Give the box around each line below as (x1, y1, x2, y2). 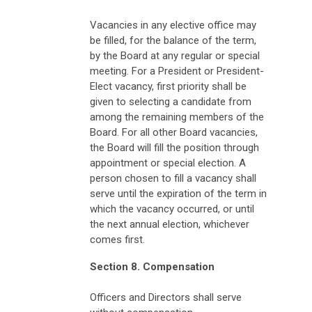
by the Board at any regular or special (90, 49, 260, 62)
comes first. (90, 233, 145, 246)
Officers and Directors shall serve (90, 290, 242, 304)
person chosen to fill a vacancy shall (90, 171, 256, 185)
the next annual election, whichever (90, 217, 249, 231)
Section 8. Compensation (90, 260, 214, 273)
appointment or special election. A (90, 156, 246, 169)
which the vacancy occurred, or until (90, 202, 254, 215)
